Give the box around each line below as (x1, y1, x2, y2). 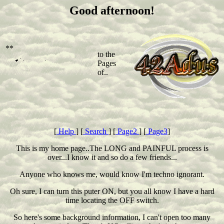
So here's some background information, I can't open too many (13, 213, 210, 221)
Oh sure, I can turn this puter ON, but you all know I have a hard (9, 187, 214, 195)
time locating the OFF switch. (65, 196, 159, 204)
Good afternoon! (69, 4, 154, 17)
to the (97, 50, 115, 58)
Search (83, 127, 108, 135)
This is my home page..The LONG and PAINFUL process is (15, 144, 208, 152)
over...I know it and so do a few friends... (47, 153, 177, 161)
